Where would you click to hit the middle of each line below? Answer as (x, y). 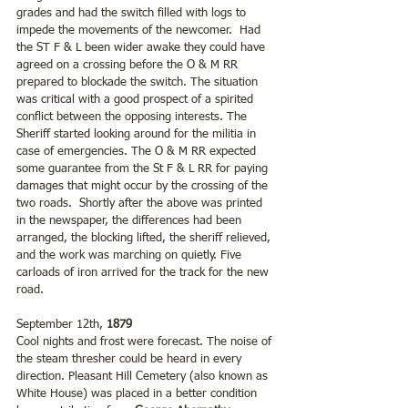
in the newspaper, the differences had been (131, 220)
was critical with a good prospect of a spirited (137, 99)
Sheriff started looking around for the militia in (138, 134)
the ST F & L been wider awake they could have (143, 47)
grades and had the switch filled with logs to (133, 13)
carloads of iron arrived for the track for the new (144, 272)
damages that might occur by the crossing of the (144, 186)
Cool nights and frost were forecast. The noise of (146, 342)
